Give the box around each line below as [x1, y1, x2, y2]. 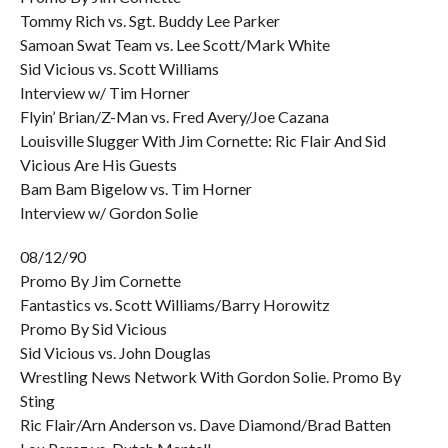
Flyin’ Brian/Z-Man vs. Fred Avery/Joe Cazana [19, 107, 329, 126]
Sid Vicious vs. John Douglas [19, 343, 211, 362]
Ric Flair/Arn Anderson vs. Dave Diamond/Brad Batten [19, 415, 391, 434]
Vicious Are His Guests [19, 155, 177, 174]
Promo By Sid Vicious [19, 319, 167, 338]
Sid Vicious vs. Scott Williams [19, 59, 219, 78]
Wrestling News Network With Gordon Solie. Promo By [19, 367, 401, 386]
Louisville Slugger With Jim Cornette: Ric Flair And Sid [19, 131, 386, 150]
